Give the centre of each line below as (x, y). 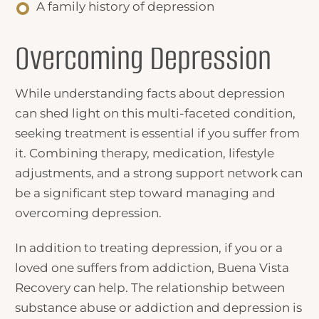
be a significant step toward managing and (146, 193)
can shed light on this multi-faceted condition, (156, 113)
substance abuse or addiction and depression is (159, 308)
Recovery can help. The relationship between (150, 288)
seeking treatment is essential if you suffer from (158, 133)
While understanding (81, 93)
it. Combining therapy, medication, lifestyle (145, 153)
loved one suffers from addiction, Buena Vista (152, 268)
